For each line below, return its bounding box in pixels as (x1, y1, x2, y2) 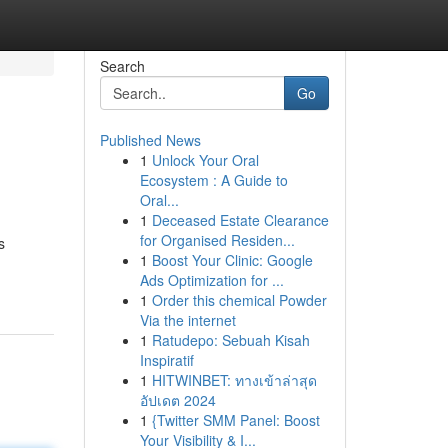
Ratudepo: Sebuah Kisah (151, 330, 310, 350)
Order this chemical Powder (151, 290, 327, 310)
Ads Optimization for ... (139, 270, 284, 290)
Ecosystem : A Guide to (139, 170, 288, 190)
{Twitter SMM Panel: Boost (151, 410, 320, 430)
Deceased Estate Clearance (151, 210, 329, 230)
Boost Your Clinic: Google (151, 250, 313, 270)
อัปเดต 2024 (139, 390, 216, 410)
